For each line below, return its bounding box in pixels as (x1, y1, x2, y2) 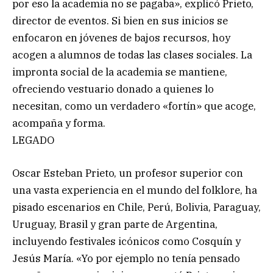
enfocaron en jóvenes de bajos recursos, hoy (12, 30, 230, 44)
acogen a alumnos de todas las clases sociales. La (12, 48, 252, 62)
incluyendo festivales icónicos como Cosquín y (12, 234, 241, 248)
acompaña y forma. (12, 116, 105, 130)
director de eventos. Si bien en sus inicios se (12, 13, 228, 27)
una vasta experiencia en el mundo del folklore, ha (12, 183, 257, 197)
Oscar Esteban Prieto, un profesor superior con (12, 166, 243, 180)
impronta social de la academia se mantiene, (12, 65, 227, 79)
